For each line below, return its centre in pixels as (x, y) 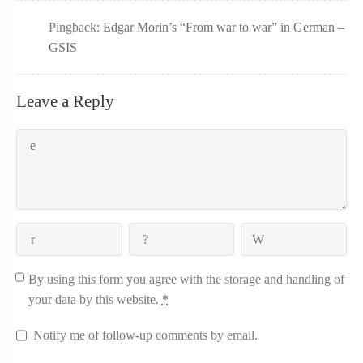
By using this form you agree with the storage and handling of (186, 279)
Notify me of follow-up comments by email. (146, 335)
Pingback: (76, 28)
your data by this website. (95, 299)
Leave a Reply (65, 101)
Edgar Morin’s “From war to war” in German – (224, 28)
